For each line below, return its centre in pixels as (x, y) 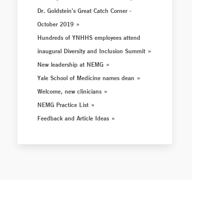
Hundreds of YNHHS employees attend (89, 37)
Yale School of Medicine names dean (86, 78)
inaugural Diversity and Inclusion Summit (92, 51)
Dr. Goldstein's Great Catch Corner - (85, 10)
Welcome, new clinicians (70, 91)
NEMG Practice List (63, 105)
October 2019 (56, 24)
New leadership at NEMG (71, 64)
